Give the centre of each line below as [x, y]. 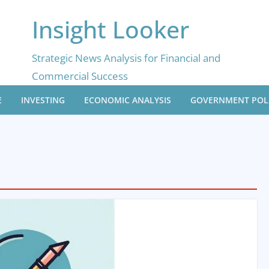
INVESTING [43, 100]
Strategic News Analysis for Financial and [126, 58]
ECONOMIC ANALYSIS [128, 100]
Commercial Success [80, 76]
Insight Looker [110, 29]
